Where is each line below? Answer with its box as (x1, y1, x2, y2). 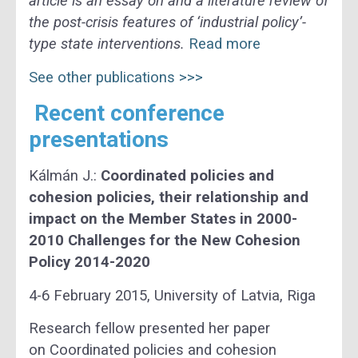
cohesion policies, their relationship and (29, 189, 308, 207)
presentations (29, 126, 169, 153)
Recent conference (34, 100, 225, 127)
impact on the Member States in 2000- (29, 210, 297, 229)
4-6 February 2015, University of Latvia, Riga (29, 286, 316, 304)
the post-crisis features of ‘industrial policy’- (29, 14, 306, 32)
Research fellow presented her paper (29, 320, 270, 338)
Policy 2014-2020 (29, 253, 150, 272)
